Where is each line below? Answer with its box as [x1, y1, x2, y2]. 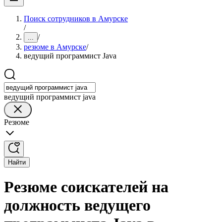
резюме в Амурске [24, 43, 86, 51]
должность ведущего [4, 196, 151, 215]
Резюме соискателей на [4, 178, 168, 196]
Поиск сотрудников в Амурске [24, 14, 128, 23]
